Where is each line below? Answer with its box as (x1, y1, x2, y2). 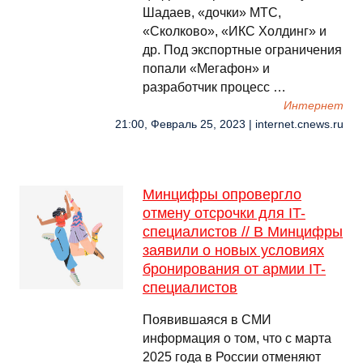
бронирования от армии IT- (143, 261, 326, 277)
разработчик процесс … (143, 80, 286, 94)
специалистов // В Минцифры (143, 224, 343, 240)
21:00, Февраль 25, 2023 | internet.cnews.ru (115, 118, 344, 130)
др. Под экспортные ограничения (143, 43, 342, 57)
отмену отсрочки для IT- (143, 205, 305, 221)
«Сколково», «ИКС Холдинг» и (143, 24, 327, 38)
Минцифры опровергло (143, 186, 301, 203)
